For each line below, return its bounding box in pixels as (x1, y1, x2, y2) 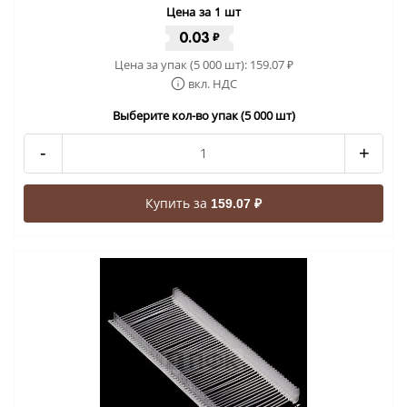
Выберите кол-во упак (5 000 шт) (112, 106, 295, 124)
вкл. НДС (187, 74, 237, 92)
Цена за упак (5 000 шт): (114, 55, 250, 73)
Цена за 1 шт (166, 3, 241, 20)
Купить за (145, 194, 211, 212)
